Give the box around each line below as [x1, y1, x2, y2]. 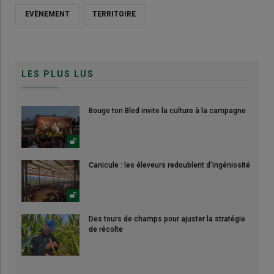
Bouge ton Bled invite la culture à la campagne [89, 106, 246, 116]
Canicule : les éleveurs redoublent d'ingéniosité [89, 160, 250, 169]
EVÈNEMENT [25, 10, 70, 19]
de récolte [89, 224, 123, 234]
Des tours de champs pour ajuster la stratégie [89, 214, 245, 223]
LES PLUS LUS [21, 69, 94, 80]
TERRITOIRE [92, 10, 136, 19]
